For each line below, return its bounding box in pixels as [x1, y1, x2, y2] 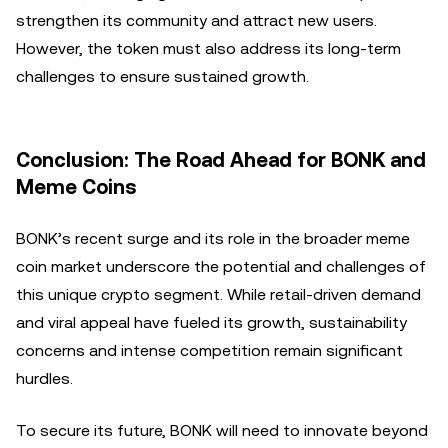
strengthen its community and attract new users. [16, 11, 377, 30]
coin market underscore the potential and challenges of [16, 257, 426, 276]
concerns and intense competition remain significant [16, 341, 403, 360]
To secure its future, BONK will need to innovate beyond [16, 421, 428, 440]
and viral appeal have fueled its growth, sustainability [16, 313, 407, 332]
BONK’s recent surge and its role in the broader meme [16, 229, 410, 248]
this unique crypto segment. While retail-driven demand [16, 285, 421, 304]
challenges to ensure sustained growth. [16, 67, 309, 86]
